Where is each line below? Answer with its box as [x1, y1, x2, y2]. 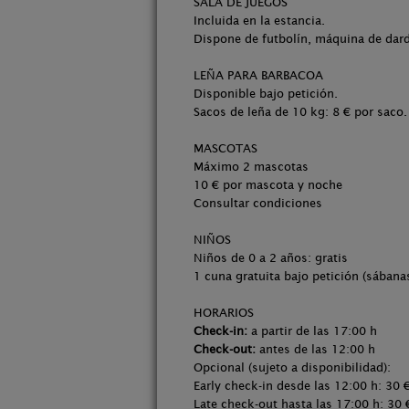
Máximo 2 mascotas [194, 160, 309, 173]
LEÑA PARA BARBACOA [194, 68, 323, 82]
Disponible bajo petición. [194, 87, 338, 100]
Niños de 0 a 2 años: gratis [194, 251, 348, 265]
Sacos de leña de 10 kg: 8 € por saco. [194, 105, 407, 119]
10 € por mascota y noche [194, 178, 342, 192]
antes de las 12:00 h [256, 342, 375, 356]
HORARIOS [194, 306, 254, 320]
